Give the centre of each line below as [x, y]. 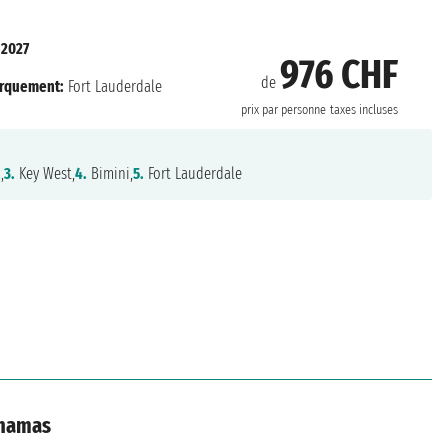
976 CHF [338, 74]
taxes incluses [363, 109]
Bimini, [109, 174]
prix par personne [283, 109]
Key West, [44, 174]
